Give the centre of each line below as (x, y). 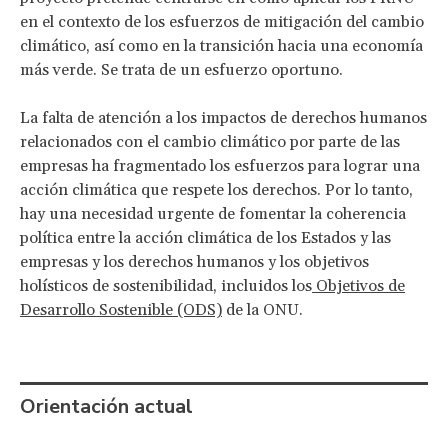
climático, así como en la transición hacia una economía (221, 45)
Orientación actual (106, 406)
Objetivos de (358, 285)
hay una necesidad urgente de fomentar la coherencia (213, 213)
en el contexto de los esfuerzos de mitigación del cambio (222, 21)
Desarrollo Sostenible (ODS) (121, 309)
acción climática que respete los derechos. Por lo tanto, (216, 189)
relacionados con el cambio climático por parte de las (210, 141)
